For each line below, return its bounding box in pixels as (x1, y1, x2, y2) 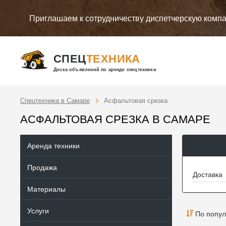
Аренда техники (27, 140, 80, 150)
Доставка (193, 169, 222, 179)
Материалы (27, 184, 66, 194)
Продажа (27, 162, 57, 172)
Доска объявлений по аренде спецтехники (53, 66, 156, 73)
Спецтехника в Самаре (20, 95, 90, 105)
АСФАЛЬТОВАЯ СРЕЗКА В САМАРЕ (20, 110, 210, 126)
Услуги (27, 205, 49, 215)
